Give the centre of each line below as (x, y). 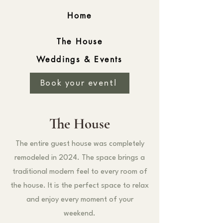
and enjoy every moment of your (80, 200)
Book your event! (79, 83)
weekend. (80, 214)
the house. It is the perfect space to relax (80, 186)
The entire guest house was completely (80, 144)
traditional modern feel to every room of (80, 172)
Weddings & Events (79, 59)
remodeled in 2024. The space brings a (80, 158)
